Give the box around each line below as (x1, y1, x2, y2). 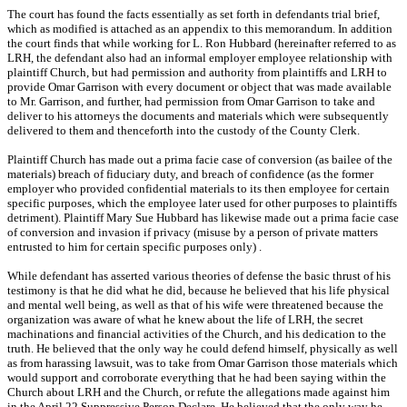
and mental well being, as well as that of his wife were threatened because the (7, 298, 383, 313)
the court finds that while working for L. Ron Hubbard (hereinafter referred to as (7, 36, 396, 51)
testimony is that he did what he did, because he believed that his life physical (7, 283, 390, 298)
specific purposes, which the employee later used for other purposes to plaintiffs (7, 196, 397, 211)
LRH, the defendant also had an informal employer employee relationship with (7, 51, 392, 65)
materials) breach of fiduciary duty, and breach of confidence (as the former (7, 167, 373, 182)
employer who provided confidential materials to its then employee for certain (7, 182, 390, 196)
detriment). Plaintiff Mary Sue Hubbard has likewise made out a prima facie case (7, 211, 399, 225)
